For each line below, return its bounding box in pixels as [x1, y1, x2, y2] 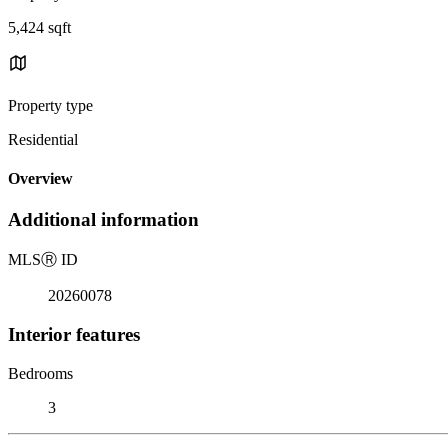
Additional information [8, 209, 199, 231]
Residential [8, 130, 78, 148]
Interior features [8, 323, 140, 345]
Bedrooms [8, 364, 73, 382]
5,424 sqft [8, 18, 71, 36]
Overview [8, 170, 73, 188]
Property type [8, 96, 93, 114]
